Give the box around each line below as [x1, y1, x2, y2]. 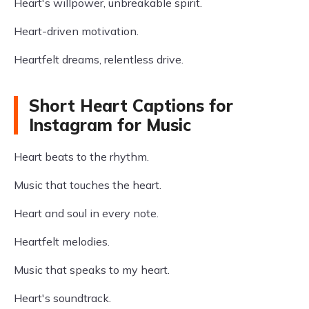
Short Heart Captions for [29, 95, 233, 116]
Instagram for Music [29, 114, 191, 135]
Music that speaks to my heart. [14, 263, 170, 277]
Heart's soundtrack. [14, 291, 111, 305]
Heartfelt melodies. [14, 235, 110, 248]
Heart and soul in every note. [14, 206, 159, 220]
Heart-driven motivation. [14, 24, 139, 38]
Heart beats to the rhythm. [14, 150, 149, 163]
